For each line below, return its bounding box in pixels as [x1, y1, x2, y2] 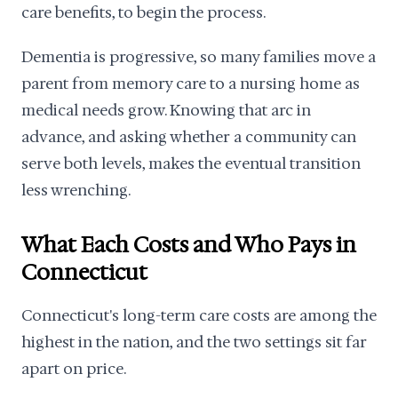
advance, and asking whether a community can [21, 127, 356, 147]
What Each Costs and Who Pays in [21, 231, 356, 259]
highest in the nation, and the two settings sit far [21, 332, 367, 352]
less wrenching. [21, 180, 131, 200]
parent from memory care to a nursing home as [21, 74, 360, 93]
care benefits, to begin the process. [21, 3, 266, 22]
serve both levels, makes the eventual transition [21, 154, 361, 173]
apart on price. [21, 359, 126, 378]
